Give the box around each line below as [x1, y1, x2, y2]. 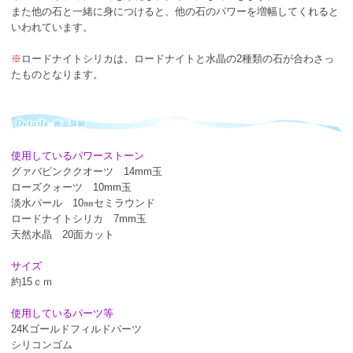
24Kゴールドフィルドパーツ [11, 322, 142, 335]
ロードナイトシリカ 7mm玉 [11, 212, 147, 225]
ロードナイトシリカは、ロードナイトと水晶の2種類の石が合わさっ [21, 52, 334, 65]
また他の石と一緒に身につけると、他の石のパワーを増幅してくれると [11, 5, 339, 17]
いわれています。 [11, 20, 93, 33]
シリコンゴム [11, 338, 72, 351]
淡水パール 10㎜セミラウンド [11, 196, 155, 209]
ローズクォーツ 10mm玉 [11, 180, 132, 193]
